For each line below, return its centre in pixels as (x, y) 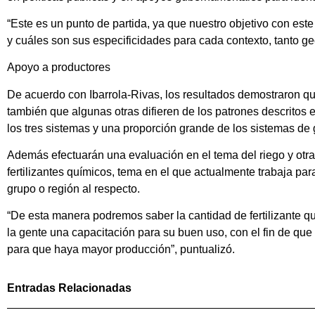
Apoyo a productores (59, 67)
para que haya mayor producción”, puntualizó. (121, 250)
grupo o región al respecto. (73, 189)
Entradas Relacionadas (69, 288)
